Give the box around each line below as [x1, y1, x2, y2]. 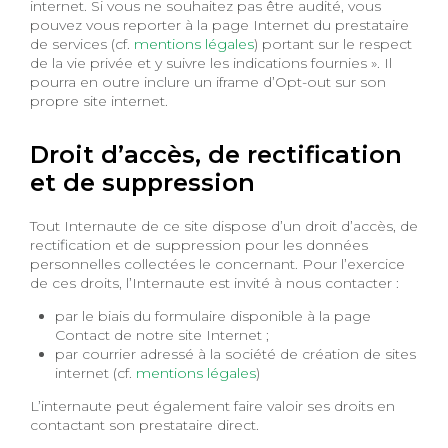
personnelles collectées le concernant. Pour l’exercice [30, 254, 405, 273]
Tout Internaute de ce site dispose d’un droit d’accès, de [30, 216, 418, 235]
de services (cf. [30, 34, 134, 53]
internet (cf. [55, 363, 137, 382]
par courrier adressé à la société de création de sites [55, 344, 417, 363]
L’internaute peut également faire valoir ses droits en [30, 396, 395, 415]
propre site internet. [30, 91, 168, 110]
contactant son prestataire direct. [30, 415, 259, 434]
